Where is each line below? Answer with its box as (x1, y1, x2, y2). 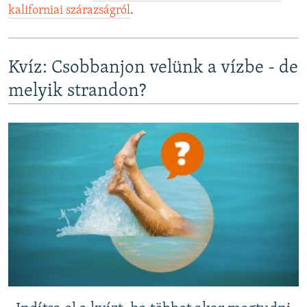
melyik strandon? (8, 82, 146, 101)
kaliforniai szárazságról (8, 3, 130, 17)
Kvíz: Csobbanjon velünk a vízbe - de (8, 58, 298, 77)
